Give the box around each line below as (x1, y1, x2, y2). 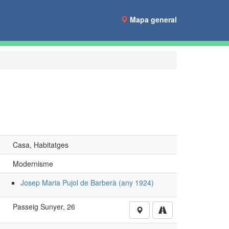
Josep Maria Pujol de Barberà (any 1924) (20, 177, 154, 188)
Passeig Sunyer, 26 (12, 201, 75, 212)
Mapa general (130, 14, 177, 25)
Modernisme (12, 158, 53, 169)
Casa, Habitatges (12, 140, 68, 150)
